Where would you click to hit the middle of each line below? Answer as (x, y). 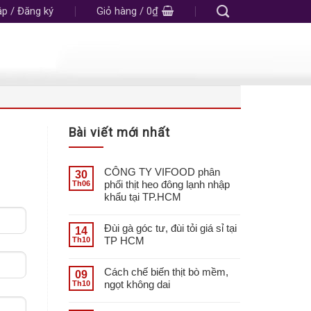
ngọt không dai (137, 284)
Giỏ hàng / (121, 11)
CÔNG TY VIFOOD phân (162, 171)
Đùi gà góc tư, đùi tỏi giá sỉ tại (170, 228)
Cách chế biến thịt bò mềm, (166, 271)
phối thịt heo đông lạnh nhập (167, 184)
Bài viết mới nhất (119, 132)
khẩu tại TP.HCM (142, 196)
